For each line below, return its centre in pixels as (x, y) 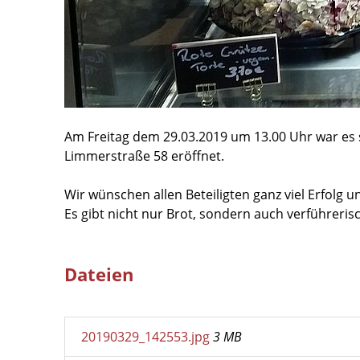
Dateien (99, 274)
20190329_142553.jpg (147, 337)
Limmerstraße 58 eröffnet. (144, 156)
